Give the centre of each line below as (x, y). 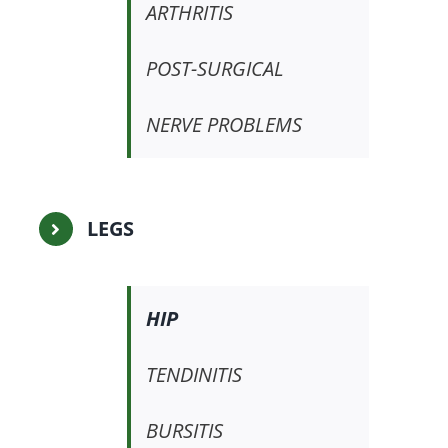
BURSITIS (184, 431)
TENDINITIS (193, 375)
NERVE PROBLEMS (223, 125)
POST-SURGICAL (214, 69)
